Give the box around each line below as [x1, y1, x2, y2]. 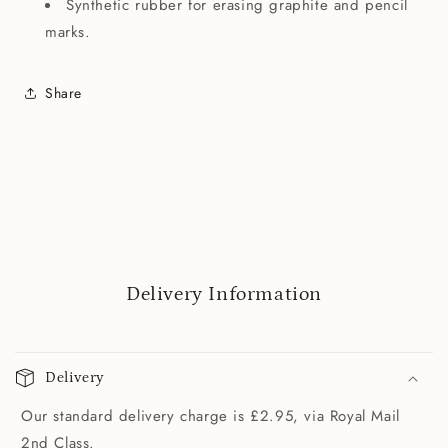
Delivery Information [126, 283, 322, 306]
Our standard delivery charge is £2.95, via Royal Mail [21, 405, 400, 428]
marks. [45, 21, 97, 44]
